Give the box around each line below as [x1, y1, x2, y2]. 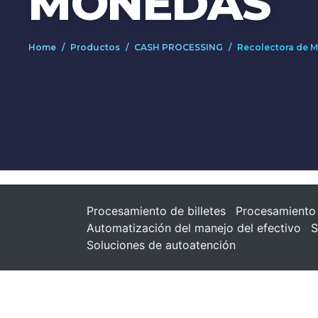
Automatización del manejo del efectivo [87, 220, 301, 235]
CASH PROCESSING [134, 42, 223, 53]
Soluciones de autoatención [87, 237, 236, 252]
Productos [70, 42, 120, 53]
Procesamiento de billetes [87, 203, 226, 218]
